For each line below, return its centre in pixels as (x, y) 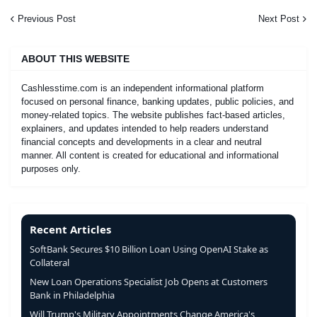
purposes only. (51, 168)
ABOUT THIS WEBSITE (75, 58)
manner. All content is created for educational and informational (150, 155)
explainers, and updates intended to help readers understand (145, 128)
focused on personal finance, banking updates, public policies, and (157, 101)
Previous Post (47, 18)
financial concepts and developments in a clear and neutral (142, 142)
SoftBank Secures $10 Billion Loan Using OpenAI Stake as (149, 249)
